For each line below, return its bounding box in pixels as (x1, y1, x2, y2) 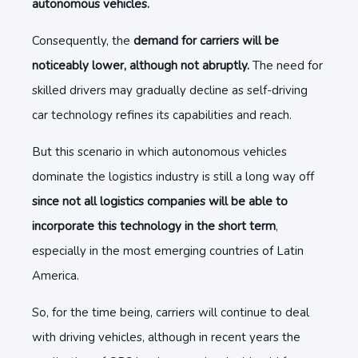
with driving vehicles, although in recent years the (32, 329, 300, 345)
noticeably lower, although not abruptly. (32, 58, 249, 74)
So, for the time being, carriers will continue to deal (32, 304, 309, 320)
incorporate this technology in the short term (32, 218, 276, 234)
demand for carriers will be (133, 33, 279, 49)
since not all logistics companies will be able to (32, 193, 288, 209)
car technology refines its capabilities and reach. (32, 107, 292, 123)
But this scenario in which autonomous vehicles (32, 144, 287, 160)
